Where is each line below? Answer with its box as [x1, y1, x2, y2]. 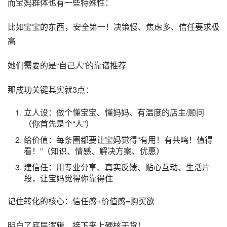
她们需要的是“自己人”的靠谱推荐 [8, 59, 126, 71]
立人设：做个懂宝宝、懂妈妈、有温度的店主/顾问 [24, 106, 204, 119]
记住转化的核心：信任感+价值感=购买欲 [8, 195, 155, 207]
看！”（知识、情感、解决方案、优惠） [24, 145, 164, 157]
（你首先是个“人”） [24, 118, 94, 130]
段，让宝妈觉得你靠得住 [24, 172, 113, 184]
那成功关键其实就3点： [8, 84, 93, 96]
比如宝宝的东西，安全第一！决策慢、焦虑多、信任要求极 [8, 21, 219, 33]
